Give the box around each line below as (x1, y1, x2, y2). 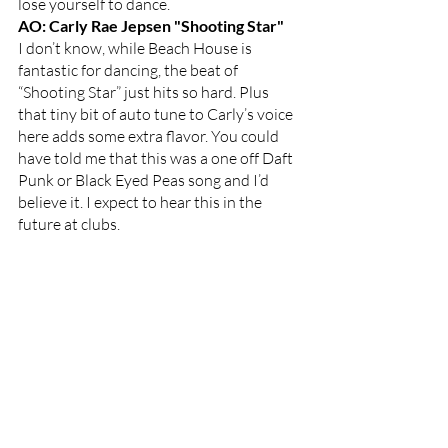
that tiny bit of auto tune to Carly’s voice (18, 104, 296, 124)
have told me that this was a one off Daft (18, 148, 296, 168)
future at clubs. (18, 214, 123, 234)
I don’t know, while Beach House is (18, 38, 255, 58)
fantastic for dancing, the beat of (18, 60, 241, 80)
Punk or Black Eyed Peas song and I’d (18, 170, 272, 190)
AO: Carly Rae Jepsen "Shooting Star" (18, 16, 284, 35)
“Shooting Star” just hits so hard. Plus (18, 82, 272, 102)
